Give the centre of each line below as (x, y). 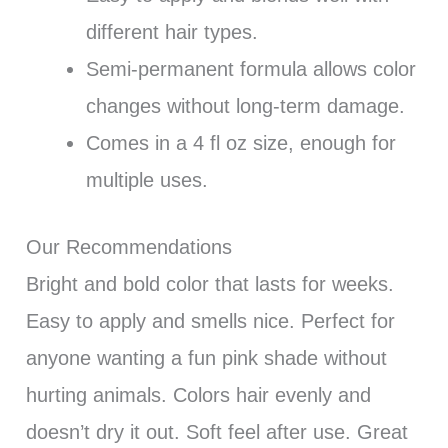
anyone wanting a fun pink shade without (206, 357)
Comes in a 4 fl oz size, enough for (240, 142)
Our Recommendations (128, 246)
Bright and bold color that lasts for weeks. (209, 283)
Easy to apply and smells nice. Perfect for (210, 320)
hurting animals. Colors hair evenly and (198, 394)
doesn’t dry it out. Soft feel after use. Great (216, 431)
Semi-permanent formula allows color (250, 68)
